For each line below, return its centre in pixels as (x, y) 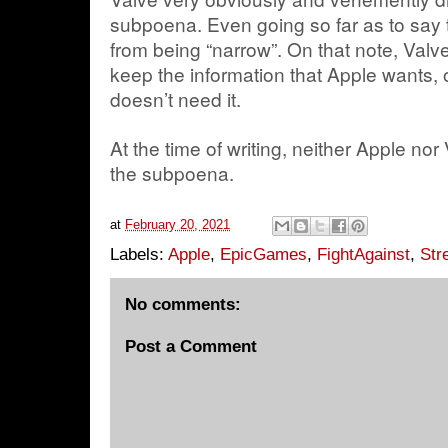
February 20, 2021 (177, 224)
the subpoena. (172, 172)
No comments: (183, 304)
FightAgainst (363, 254)
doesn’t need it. (175, 98)
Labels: (139, 254)
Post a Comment (191, 346)
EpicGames (263, 254)
